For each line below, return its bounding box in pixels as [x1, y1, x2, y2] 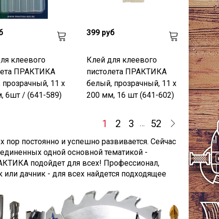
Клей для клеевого [87, 55, 157, 65]
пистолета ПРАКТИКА [87, 66, 167, 76]
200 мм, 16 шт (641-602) [87, 90, 175, 100]
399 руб [87, 27, 115, 37]
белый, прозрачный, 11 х [87, 78, 177, 88]
